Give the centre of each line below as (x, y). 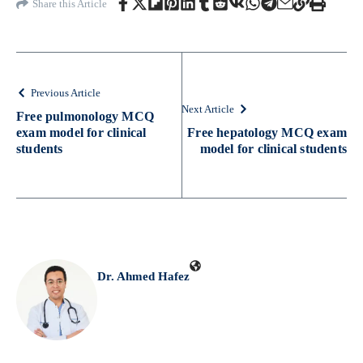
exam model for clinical (81, 132)
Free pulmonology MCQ (85, 116)
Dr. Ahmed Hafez (143, 276)
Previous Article (66, 93)
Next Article (208, 109)
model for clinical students (273, 149)
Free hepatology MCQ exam (267, 132)
